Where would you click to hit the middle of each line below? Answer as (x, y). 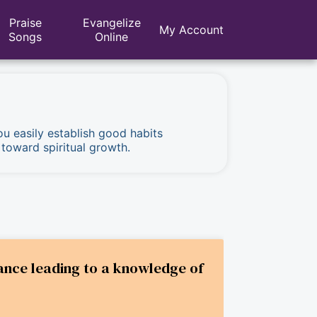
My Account (191, 30)
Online (112, 37)
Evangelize (111, 23)
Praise (25, 23)
